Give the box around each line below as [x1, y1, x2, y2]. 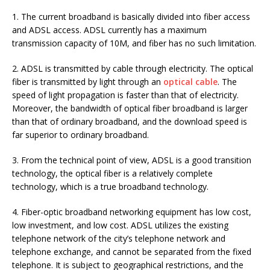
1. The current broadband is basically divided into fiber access [12, 11, 250, 23]
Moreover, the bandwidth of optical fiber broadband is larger [12, 102, 248, 115]
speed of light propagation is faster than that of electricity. [12, 89, 239, 101]
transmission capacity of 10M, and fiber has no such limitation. [12, 37, 256, 49]
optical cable [163, 76, 218, 88]
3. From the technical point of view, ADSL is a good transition [12, 154, 251, 166]
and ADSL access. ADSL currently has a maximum [12, 24, 207, 36]
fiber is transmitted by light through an [12, 76, 163, 88]
